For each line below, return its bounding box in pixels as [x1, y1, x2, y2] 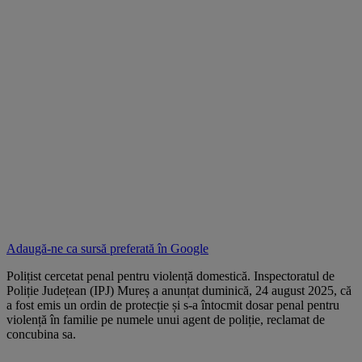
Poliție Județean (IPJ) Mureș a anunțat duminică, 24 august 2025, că [6, 283, 351, 297]
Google [170, 241, 208, 255]
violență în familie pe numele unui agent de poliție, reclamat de [6, 312, 325, 326]
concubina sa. [6, 326, 76, 341]
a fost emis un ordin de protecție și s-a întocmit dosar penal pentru [6, 297, 339, 312]
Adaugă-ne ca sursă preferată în [6, 241, 170, 255]
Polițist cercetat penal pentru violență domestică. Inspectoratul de [6, 268, 335, 283]
